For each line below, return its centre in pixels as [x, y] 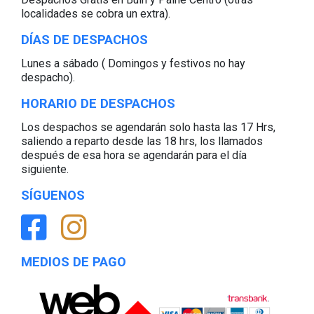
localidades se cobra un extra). [96, 13]
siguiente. [45, 169]
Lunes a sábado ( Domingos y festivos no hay [133, 63]
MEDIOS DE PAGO [74, 262]
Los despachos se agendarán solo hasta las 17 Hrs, [148, 127]
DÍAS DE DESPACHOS [84, 40]
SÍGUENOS [53, 195]
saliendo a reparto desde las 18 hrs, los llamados [142, 141]
